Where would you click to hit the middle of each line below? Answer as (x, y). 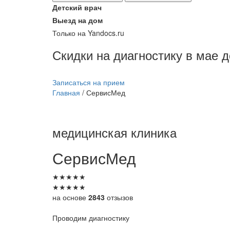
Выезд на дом (78, 20)
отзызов (119, 197)
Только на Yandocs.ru (88, 33)
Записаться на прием (89, 82)
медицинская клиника (114, 132)
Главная (66, 93)
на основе (70, 197)
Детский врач (77, 7)
